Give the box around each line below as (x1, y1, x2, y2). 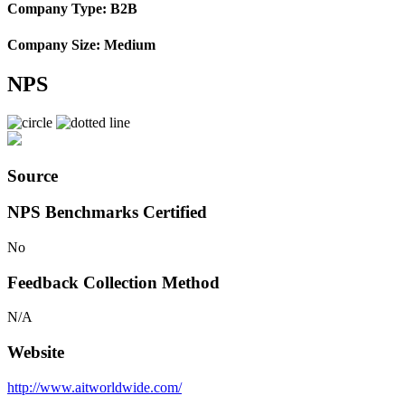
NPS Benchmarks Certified (7, 202, 207, 222)
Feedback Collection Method (7, 272, 220, 292)
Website (7, 343, 64, 363)
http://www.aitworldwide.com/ (7, 379, 182, 395)
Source (7, 165, 58, 185)
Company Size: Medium (7, 36, 155, 52)
